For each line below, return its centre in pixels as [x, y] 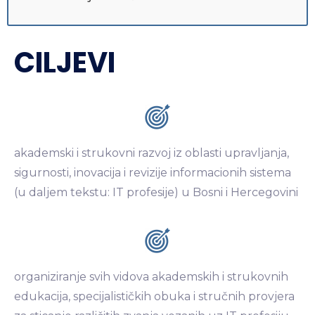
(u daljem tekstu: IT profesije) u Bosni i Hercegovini [156, 192]
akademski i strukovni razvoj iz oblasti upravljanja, [152, 153]
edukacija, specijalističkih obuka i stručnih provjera [154, 296]
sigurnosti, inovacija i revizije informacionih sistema [153, 172]
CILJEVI [65, 62]
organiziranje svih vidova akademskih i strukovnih [151, 276]
